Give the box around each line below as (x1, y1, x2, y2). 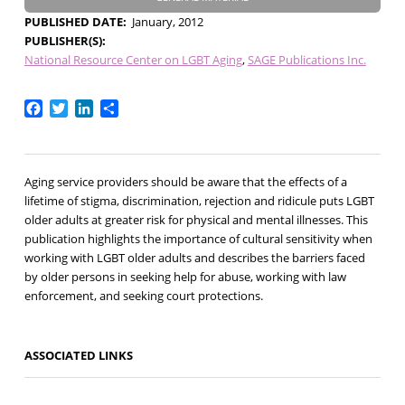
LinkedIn (92, 97, 150, 118)
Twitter (67, 97, 116, 118)
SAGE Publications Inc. (247, 51, 366, 68)
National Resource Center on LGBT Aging (24, 51, 242, 68)
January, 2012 (132, 13, 204, 30)
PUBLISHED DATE (24, 13, 123, 30)
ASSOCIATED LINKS (24, 347, 133, 364)
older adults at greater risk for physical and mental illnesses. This (24, 212, 368, 229)
